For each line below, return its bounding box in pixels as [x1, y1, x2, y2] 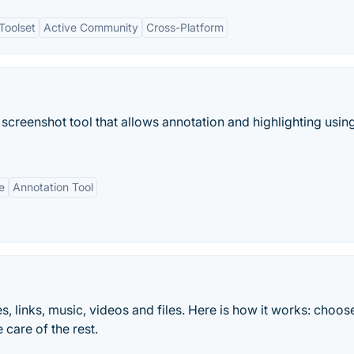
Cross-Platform [146, 21, 224, 34]
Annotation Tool [13, 180, 93, 194]
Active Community [43, 21, 138, 34]
